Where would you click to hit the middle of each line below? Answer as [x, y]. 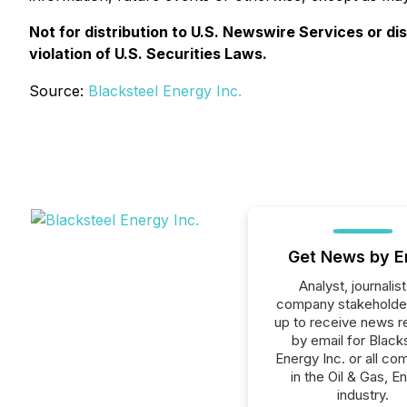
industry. [362, 395]
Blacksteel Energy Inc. [165, 91]
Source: [59, 91]
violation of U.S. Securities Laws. [148, 54]
